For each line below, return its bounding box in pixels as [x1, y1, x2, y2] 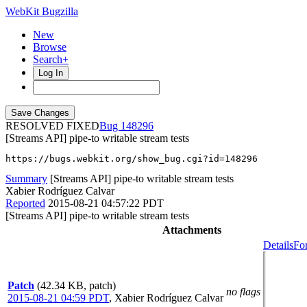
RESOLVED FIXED [5, 120, 99, 132]
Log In [38, 68, 63, 78]
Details [263, 239, 293, 251]
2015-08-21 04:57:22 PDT [48, 197, 164, 209]
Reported [5, 197, 45, 209]
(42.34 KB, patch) [37, 280, 116, 291]
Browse [33, 41, 66, 53]
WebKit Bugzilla [5, 5, 78, 17]
